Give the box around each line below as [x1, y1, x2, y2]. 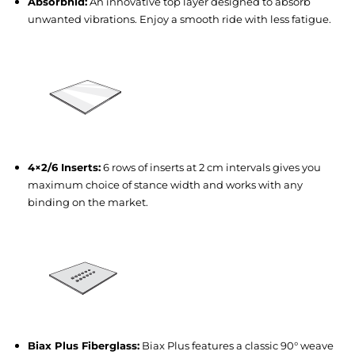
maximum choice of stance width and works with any [28, 177, 303, 191]
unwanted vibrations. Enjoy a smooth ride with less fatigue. [28, 12, 331, 25]
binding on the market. [28, 195, 148, 208]
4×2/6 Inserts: [28, 160, 101, 174]
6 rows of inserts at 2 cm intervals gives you [101, 160, 321, 174]
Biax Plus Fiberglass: [28, 339, 139, 353]
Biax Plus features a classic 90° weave [139, 339, 334, 353]
